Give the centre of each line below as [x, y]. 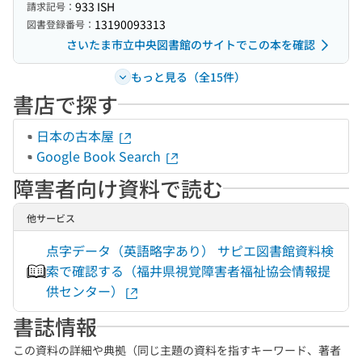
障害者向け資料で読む [118, 188]
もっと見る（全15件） [188, 76]
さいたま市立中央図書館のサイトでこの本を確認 [191, 44]
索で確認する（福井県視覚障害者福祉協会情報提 [188, 271]
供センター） [85, 291]
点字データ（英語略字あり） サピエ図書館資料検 [190, 250]
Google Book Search [100, 156]
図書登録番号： [61, 24]
